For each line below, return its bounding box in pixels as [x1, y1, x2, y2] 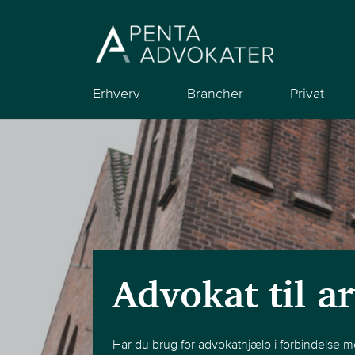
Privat [290, 85, 324, 101]
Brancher [187, 85, 243, 101]
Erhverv [93, 85, 140, 101]
